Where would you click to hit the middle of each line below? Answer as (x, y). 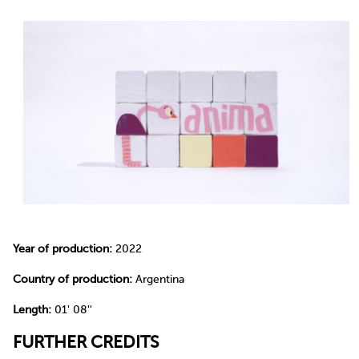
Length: (32, 309)
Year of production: (63, 249)
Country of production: (73, 280)
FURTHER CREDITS (86, 343)
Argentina (158, 280)
